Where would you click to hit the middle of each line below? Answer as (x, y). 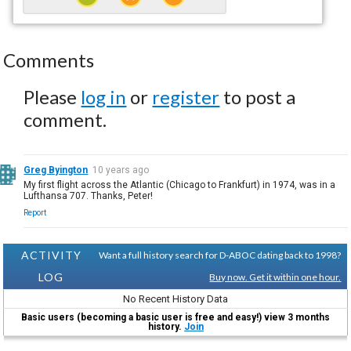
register (186, 96)
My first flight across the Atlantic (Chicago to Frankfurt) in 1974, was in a (180, 185)
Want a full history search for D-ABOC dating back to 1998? (220, 255)
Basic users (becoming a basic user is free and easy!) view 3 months (176, 317)
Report (35, 212)
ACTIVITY (51, 255)
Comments (49, 60)
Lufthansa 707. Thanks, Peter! (89, 195)
